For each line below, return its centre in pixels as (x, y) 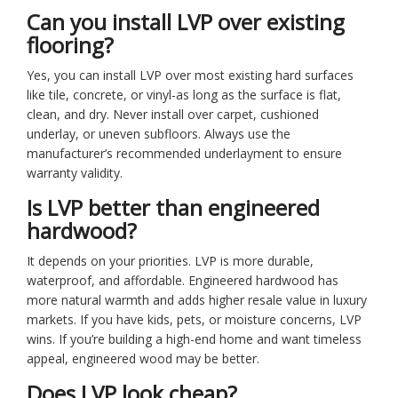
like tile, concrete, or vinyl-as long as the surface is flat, (184, 94)
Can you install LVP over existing (186, 21)
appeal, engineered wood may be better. (143, 358)
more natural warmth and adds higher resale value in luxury (197, 299)
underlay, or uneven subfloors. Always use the (159, 133)
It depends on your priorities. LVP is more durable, (170, 260)
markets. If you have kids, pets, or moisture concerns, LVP (194, 319)
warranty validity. (75, 172)
